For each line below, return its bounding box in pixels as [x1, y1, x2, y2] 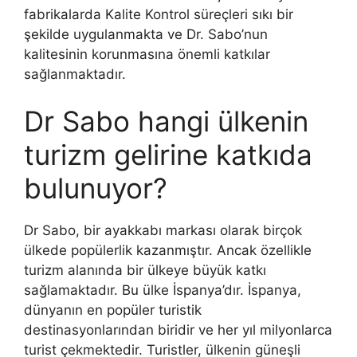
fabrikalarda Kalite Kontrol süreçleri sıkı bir [24, 6, 293, 22]
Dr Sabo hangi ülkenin [24, 104, 308, 139]
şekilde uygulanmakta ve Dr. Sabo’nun [24, 25, 268, 42]
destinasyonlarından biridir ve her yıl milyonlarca [24, 322, 332, 339]
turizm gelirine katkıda [24, 138, 312, 172]
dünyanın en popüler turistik [24, 302, 202, 319]
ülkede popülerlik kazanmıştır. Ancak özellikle [24, 242, 312, 259]
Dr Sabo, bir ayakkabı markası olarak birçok [24, 222, 302, 239]
